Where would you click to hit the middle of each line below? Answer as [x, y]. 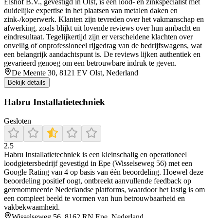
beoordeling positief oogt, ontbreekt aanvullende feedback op [98, 181]
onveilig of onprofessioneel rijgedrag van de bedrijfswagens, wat [103, 46]
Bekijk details [27, 83]
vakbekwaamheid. [32, 207]
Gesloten [18, 121]
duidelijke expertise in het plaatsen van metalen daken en [91, 11]
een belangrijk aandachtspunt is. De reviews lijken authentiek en [102, 54]
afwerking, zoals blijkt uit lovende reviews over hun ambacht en [102, 28]
